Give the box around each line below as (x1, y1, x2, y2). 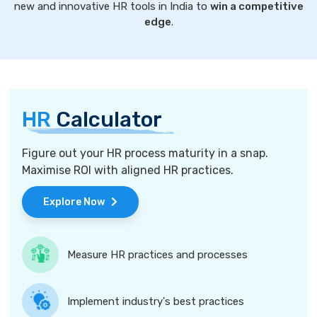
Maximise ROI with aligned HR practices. (22, 163, 234, 177)
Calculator (51, 107, 163, 132)
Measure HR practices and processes (67, 248, 248, 261)
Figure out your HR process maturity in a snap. (22, 146, 269, 160)
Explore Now (43, 196, 112, 208)
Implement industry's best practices (67, 295, 245, 308)
